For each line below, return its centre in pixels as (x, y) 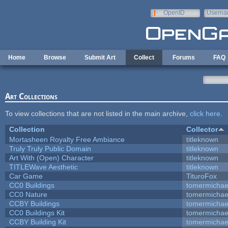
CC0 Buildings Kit (37, 212)
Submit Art (100, 58)
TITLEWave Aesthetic (43, 167)
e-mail (215, 20)
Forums (184, 58)
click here (205, 113)
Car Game (26, 176)
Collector (202, 129)
